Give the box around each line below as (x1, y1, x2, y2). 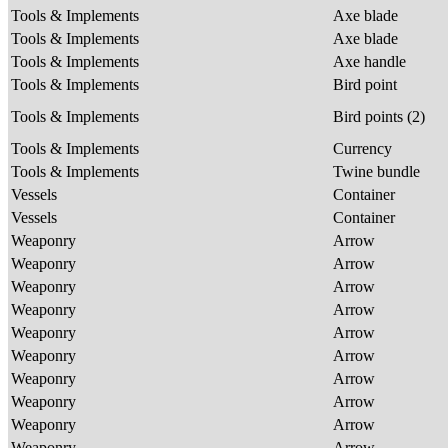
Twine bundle (333, 162, 424, 180)
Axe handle (333, 52, 410, 70)
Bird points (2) (333, 107, 429, 125)
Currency (333, 139, 396, 157)
